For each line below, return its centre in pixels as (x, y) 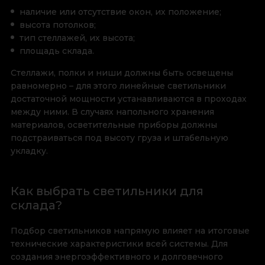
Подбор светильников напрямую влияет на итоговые (130, 231)
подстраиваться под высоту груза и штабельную (119, 138)
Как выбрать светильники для (107, 191)
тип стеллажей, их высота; (77, 38)
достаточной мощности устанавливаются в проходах (128, 99)
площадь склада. (56, 51)
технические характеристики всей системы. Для (119, 244)
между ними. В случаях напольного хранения (112, 112)
